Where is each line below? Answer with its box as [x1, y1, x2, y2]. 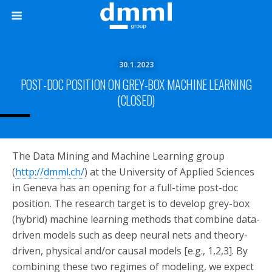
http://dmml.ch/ [15, 165, 84, 178]
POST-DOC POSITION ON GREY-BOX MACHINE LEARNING [20, 75, 252, 93]
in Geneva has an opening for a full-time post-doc [12, 181, 238, 194]
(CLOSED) [117, 91, 155, 109]
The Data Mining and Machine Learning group [12, 149, 225, 163]
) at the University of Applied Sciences [84, 165, 254, 178]
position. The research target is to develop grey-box [12, 197, 250, 210]
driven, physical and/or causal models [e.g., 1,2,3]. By [12, 244, 248, 257]
